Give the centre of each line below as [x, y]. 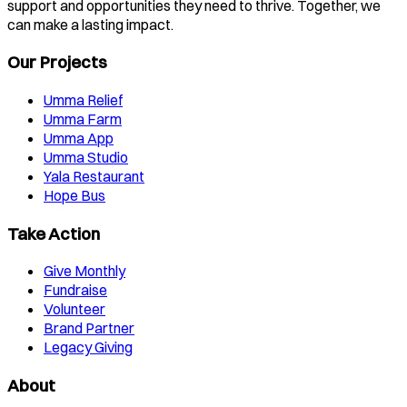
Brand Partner [89, 328]
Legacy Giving [88, 347]
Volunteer [74, 309]
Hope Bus [74, 195]
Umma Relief [83, 100]
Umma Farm [83, 119]
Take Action [54, 233]
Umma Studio [86, 157]
